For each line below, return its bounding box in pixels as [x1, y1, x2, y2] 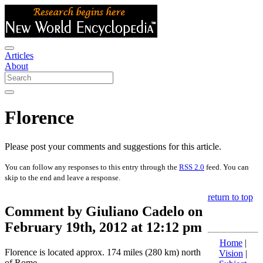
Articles [5, 50, 33, 60]
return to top [207, 191, 253, 202]
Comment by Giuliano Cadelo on [5, 203, 203, 219]
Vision [218, 248, 243, 258]
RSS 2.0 [179, 162, 204, 171]
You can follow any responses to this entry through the [5, 162, 179, 171]
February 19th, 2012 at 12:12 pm [5, 219, 202, 235]
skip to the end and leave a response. [5, 173, 120, 182]
